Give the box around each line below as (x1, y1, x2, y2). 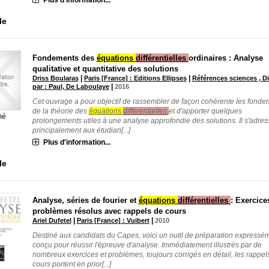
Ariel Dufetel (32, 216, 71, 224)
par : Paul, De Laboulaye (32, 82, 109, 90)
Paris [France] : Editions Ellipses (83, 74, 187, 82)
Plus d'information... (43, 138, 110, 147)
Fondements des (32, 53, 97, 62)
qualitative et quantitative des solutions (32, 64, 178, 73)
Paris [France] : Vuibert (76, 216, 150, 224)
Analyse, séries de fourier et (32, 195, 139, 205)
